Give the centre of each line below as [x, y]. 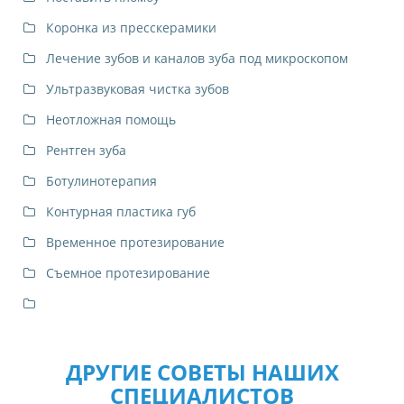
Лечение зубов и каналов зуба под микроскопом [197, 59]
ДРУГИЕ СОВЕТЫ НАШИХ [202, 372]
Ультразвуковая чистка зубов [138, 89]
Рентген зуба [86, 151]
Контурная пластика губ [121, 212]
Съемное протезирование [128, 273]
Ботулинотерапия [101, 181]
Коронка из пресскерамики [131, 28]
